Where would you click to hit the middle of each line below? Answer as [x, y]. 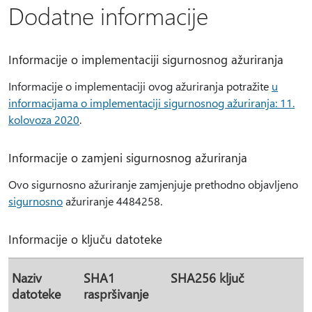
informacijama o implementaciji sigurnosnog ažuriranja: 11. [151, 103]
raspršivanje [116, 294]
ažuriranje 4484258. [112, 201]
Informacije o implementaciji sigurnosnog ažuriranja [146, 59]
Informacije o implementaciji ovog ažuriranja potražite [140, 86]
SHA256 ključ [207, 278]
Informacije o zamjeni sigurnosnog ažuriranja [128, 157]
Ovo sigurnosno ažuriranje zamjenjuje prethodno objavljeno [153, 184]
